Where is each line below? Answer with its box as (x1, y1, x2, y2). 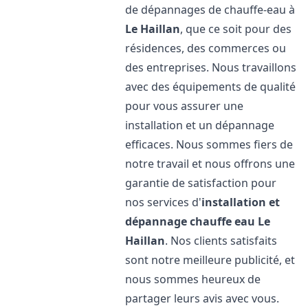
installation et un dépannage (125, 118, 275, 133)
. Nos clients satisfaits (165, 233, 278, 248)
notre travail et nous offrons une (125, 156, 296, 171)
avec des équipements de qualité (125, 79, 296, 94)
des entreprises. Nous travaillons (125, 60, 297, 75)
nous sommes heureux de (125, 272, 261, 287)
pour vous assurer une (125, 98, 244, 113)
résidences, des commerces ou (125, 41, 287, 56)
